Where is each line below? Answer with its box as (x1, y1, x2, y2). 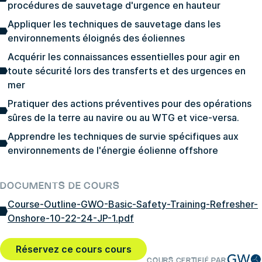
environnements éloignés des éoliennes (8, 32, 185, 44)
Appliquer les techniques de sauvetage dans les (8, 18, 220, 30)
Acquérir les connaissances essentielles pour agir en (8, 51, 240, 63)
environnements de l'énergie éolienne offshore (8, 144, 218, 157)
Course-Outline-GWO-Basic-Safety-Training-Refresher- (8, 198, 258, 211)
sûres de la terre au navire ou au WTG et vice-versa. (8, 112, 239, 124)
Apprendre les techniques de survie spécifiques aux (8, 130, 239, 143)
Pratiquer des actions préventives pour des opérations (8, 98, 251, 110)
